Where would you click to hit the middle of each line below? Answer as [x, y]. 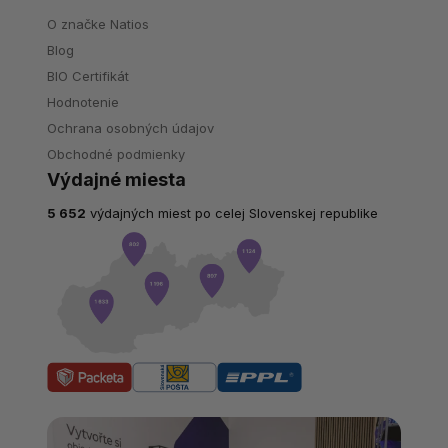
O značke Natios [98, 23]
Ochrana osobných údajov [130, 127]
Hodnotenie [83, 101]
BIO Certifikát [88, 75]
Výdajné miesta [116, 179]
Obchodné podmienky [116, 153]
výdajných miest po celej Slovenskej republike [232, 212]
